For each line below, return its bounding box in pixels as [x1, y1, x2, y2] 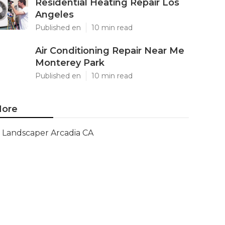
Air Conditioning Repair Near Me [35, 45, 184, 56]
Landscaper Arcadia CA [2, 128, 93, 138]
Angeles [35, 9, 74, 20]
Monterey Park [35, 57, 104, 68]
